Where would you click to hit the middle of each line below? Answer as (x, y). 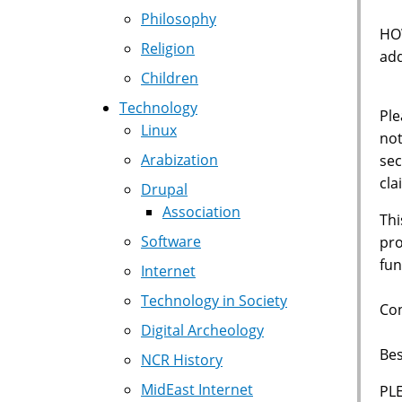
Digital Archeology (202, 330)
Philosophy (179, 19)
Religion (168, 48)
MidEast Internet (197, 389)
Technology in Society (214, 301)
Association (201, 212)
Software (171, 241)
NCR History (182, 360)
